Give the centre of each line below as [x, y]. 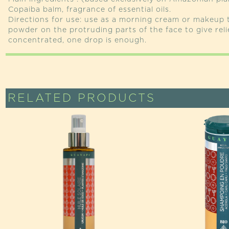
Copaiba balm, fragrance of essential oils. [89, 10]
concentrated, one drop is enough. [77, 41]
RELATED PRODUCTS [81, 98]
